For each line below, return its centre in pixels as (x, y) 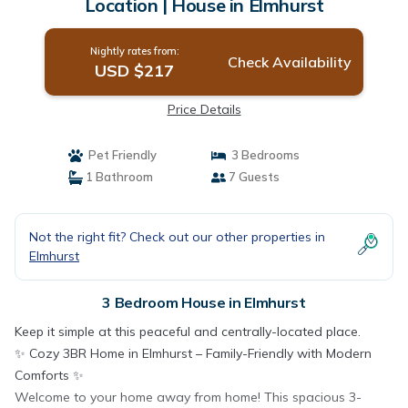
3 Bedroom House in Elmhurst (204, 302)
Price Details (204, 109)
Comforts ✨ (49, 375)
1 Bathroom (117, 177)
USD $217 (135, 71)
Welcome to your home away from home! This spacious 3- (188, 397)
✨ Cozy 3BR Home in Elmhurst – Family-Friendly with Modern (193, 353)
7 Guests (253, 177)
